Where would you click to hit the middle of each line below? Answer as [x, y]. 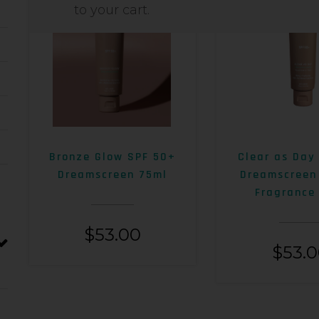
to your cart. [111, 10]
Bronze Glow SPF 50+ [113, 157]
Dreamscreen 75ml [113, 175]
